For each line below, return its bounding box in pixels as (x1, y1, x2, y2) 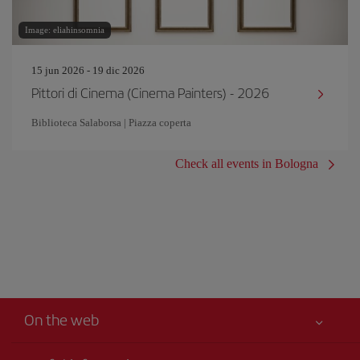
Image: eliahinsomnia (25, 25, 104, 35)
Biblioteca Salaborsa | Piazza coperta (31, 117, 191, 129)
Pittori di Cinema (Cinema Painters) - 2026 (31, 83, 269, 102)
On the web (24, 309, 99, 330)
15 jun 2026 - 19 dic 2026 (31, 64, 145, 76)
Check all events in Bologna (175, 157, 318, 170)
